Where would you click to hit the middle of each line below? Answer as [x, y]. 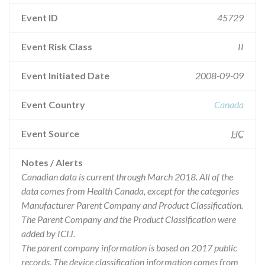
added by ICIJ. [48, 233]
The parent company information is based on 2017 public [129, 248]
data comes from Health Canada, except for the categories [130, 191]
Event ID [40, 17]
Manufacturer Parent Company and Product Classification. [132, 205]
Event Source [50, 133]
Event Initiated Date [65, 75]
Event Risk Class [57, 46]
